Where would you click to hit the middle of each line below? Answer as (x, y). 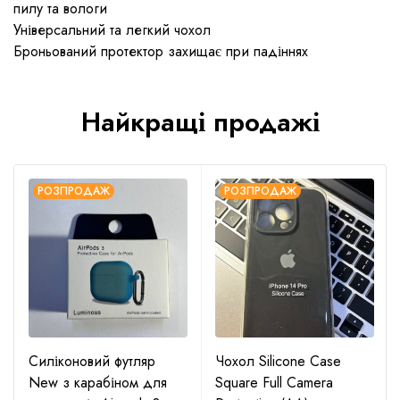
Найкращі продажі (200, 122)
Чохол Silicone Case (278, 362)
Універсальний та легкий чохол (112, 30)
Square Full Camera (274, 383)
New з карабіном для (98, 383)
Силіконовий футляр (92, 362)
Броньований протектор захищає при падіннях (161, 52)
